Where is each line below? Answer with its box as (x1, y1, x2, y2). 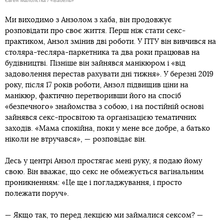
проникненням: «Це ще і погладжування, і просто (5, 179, 182, 186)
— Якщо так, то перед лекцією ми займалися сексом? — (5, 211, 203, 219)
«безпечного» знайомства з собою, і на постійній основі (5, 103, 204, 110)
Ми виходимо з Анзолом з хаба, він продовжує (5, 16, 172, 24)
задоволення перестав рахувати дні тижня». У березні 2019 (5, 70, 214, 78)
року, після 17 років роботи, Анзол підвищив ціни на (5, 81, 188, 89)
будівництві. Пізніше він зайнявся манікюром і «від (5, 59, 185, 67)
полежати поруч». (5, 189, 69, 197)
